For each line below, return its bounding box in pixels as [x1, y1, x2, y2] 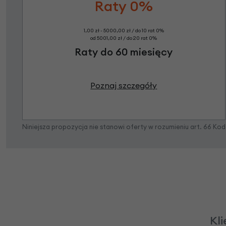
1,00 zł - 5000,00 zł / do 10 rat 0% [83, 27, 164, 34]
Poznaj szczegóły [90, 80, 157, 91]
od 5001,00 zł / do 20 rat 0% [90, 35, 157, 42]
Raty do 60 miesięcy [75, 45, 173, 59]
